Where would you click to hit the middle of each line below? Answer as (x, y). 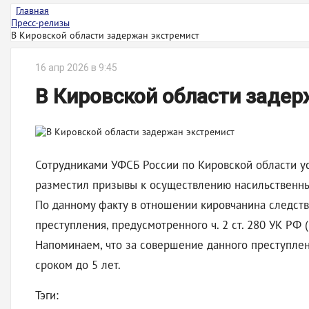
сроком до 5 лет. (78, 265)
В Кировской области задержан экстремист (105, 35)
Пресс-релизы (40, 23)
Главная (32, 10)
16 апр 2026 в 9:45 (76, 68)
